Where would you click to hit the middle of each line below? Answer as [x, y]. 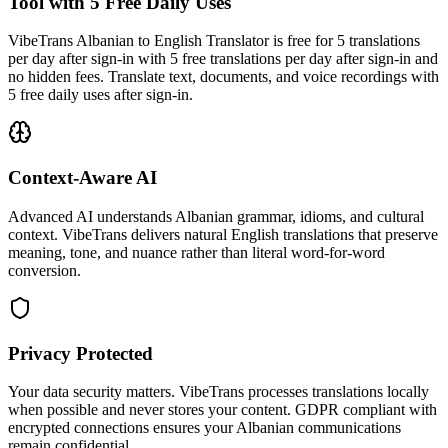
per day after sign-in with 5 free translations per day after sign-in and [223, 59]
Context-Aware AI [82, 178]
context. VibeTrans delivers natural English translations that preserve [223, 234]
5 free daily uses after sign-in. [100, 95]
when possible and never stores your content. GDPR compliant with [222, 410]
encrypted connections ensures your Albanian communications [204, 428]
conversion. [44, 270]
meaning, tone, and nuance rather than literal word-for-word [196, 252]
